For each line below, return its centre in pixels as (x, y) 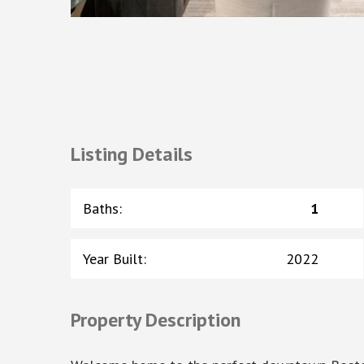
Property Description (156, 319)
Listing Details (132, 154)
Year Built (113, 258)
